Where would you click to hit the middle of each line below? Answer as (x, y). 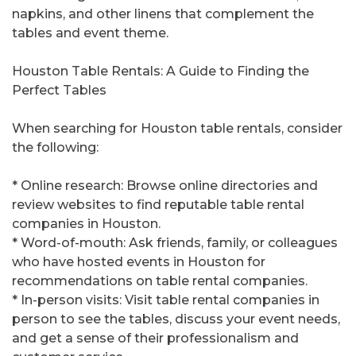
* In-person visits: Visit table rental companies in (166, 300)
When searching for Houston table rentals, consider (177, 129)
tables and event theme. (90, 33)
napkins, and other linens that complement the (163, 14)
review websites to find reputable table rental (158, 205)
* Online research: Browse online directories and (165, 186)
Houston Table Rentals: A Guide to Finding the (161, 72)
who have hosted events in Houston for (139, 262)
